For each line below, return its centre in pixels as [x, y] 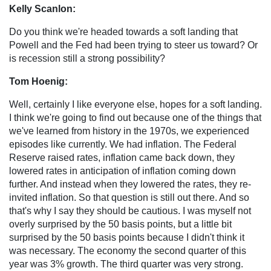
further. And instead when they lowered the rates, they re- [130, 184]
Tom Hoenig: [38, 81]
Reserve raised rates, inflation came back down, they [122, 157]
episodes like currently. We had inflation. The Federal [123, 144]
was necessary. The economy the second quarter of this [128, 250]
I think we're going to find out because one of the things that [135, 117]
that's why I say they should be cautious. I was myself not [130, 211]
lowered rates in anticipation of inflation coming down [122, 171]
